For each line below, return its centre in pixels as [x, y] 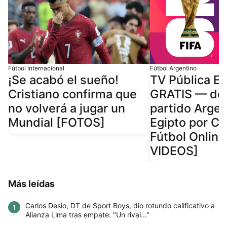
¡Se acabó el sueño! [63, 80]
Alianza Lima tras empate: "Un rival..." [87, 215]
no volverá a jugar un [67, 108]
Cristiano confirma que [72, 94]
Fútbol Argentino [173, 68]
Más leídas [31, 184]
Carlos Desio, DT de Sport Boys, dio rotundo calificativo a [120, 206]
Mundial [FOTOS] [56, 123]
